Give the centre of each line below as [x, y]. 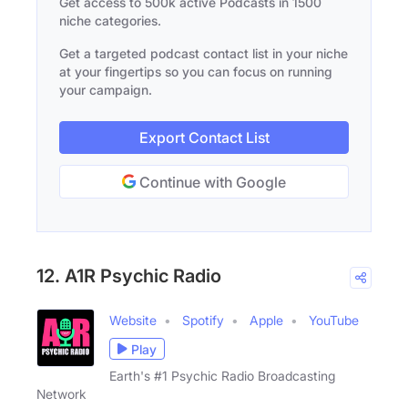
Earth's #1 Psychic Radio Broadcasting [222, 376]
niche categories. [110, 21]
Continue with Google [211, 183]
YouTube [334, 321]
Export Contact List [204, 138]
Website [133, 321]
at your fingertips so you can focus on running [196, 72]
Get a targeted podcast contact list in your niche [204, 54]
